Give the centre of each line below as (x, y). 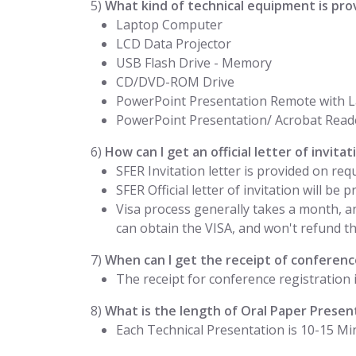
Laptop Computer (169, 25)
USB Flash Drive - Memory (194, 63)
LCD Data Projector (174, 44)
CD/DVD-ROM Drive (175, 82)
